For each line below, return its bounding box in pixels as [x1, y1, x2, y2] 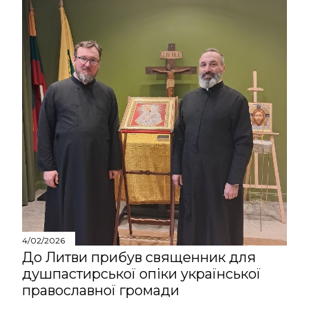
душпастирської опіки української [22, 265, 261, 282]
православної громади [22, 281, 179, 299]
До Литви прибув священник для [22, 248, 256, 266]
